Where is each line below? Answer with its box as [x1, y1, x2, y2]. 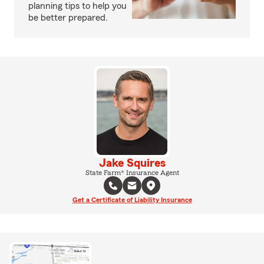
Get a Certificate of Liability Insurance [72, 196, 192, 203]
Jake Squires [98, 157, 166, 169]
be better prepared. [28, 13, 108, 22]
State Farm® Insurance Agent [85, 169, 179, 176]
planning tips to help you [28, 1, 127, 11]
